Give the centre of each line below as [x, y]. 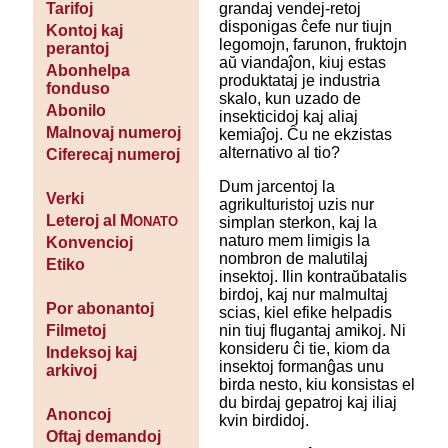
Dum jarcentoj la [276, 187]
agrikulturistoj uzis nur [296, 205]
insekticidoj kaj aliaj [288, 117]
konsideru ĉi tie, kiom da [304, 349]
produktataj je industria [299, 81]
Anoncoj [78, 415]
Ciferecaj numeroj [112, 155]
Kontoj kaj [84, 31]
